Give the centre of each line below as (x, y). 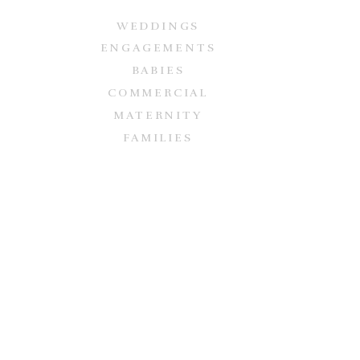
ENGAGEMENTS (158, 48)
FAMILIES (158, 138)
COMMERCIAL (158, 93)
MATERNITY (158, 115)
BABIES (158, 70)
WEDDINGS (158, 26)
